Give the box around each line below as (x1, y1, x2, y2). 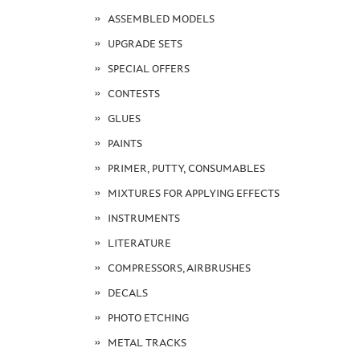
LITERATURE (107, 236, 171, 249)
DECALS (107, 286, 148, 299)
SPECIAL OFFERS (107, 62, 190, 75)
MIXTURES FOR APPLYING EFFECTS (107, 186, 280, 199)
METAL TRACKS (107, 336, 186, 349)
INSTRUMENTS (107, 211, 180, 224)
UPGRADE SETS (107, 37, 182, 50)
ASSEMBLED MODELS (107, 12, 215, 25)
